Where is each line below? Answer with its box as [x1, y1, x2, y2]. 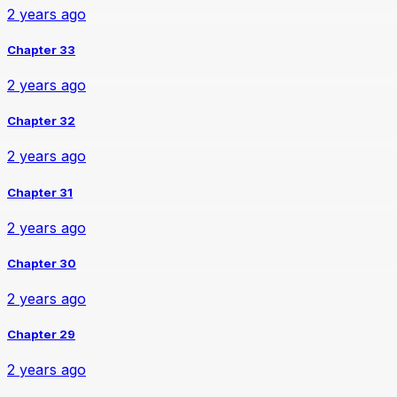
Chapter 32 [7, 113, 75, 128]
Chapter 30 [7, 255, 76, 270]
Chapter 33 [7, 42, 75, 57]
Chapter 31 [7, 184, 73, 199]
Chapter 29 [7, 327, 75, 342]
